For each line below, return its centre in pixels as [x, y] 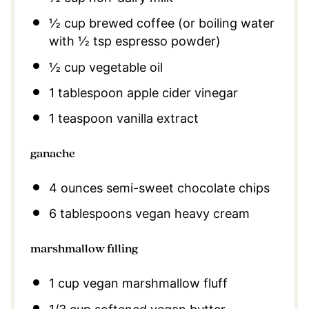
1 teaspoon [81, 119]
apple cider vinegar [180, 92]
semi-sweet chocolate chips [186, 188]
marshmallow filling [84, 249]
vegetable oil [124, 67]
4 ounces [76, 188]
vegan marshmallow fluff [153, 283]
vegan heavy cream [190, 214]
